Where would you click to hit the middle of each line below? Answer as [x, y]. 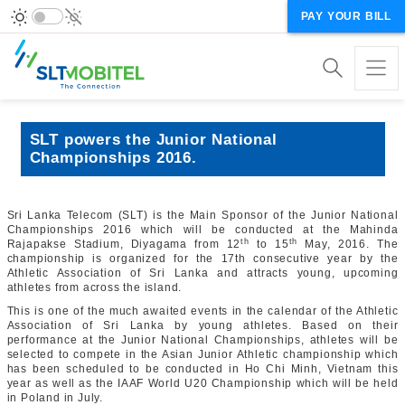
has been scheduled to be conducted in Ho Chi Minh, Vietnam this [202, 369]
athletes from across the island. [94, 287]
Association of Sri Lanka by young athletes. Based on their [202, 325]
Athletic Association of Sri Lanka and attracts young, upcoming [202, 273]
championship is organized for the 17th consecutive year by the [202, 259]
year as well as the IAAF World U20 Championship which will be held [202, 383]
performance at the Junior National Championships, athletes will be [202, 340]
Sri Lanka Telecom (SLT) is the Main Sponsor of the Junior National [202, 215]
